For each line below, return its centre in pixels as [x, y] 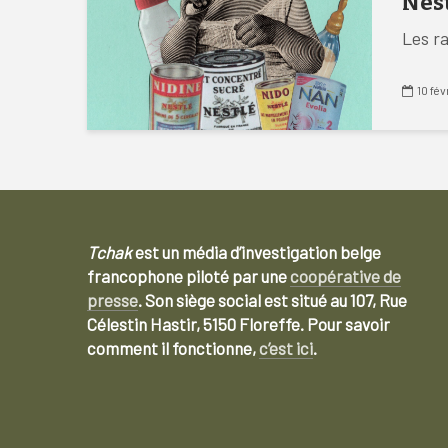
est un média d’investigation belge [256, 252]
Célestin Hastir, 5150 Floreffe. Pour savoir [238, 324]
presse [112, 300]
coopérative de [345, 276]
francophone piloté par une [188, 276]
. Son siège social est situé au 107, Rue [272, 300]
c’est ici [286, 348]
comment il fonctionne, [173, 348]
